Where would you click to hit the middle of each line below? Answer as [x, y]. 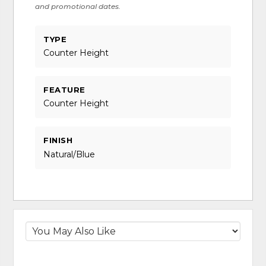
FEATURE [64, 90]
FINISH [58, 140]
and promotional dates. [78, 6]
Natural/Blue [69, 154]
